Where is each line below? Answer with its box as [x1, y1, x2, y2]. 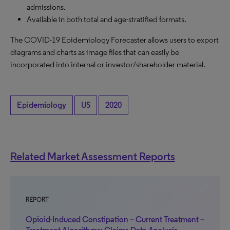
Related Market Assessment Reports [10, 149, 175, 163]
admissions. [27, 2, 66, 12]
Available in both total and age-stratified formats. [27, 14, 186, 24]
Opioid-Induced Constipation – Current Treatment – [26, 215, 204, 224]
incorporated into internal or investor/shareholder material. [10, 60, 205, 69]
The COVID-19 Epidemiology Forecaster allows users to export [10, 35, 219, 45]
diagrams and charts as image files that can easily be [10, 47, 179, 57]
